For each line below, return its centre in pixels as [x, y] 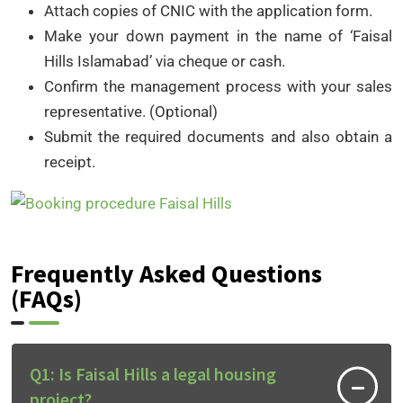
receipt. [70, 161]
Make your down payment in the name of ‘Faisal [218, 36]
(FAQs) [46, 299]
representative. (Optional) [131, 111]
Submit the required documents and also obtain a [218, 136]
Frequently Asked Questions [166, 274]
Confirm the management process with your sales [218, 86]
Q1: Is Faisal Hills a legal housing [153, 374]
